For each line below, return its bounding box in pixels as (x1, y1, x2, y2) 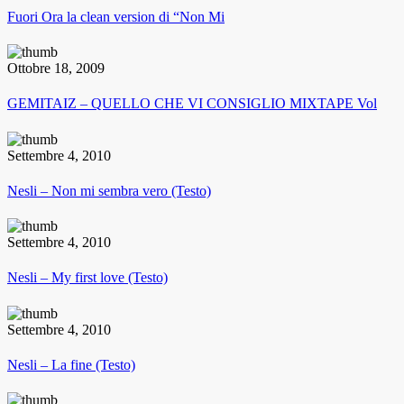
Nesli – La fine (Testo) (7, 356, 135, 372)
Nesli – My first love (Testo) (7, 270, 168, 286)
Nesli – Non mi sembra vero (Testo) (7, 182, 211, 198)
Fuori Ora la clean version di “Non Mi (7, 8, 225, 24)
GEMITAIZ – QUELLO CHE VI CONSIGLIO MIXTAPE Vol (7, 96, 377, 112)
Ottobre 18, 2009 (7, 60, 105, 77)
